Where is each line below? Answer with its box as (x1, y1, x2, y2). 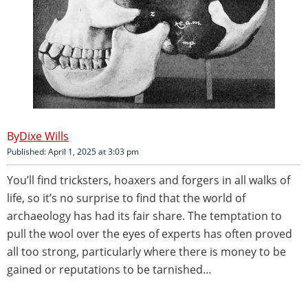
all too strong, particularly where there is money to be (7, 243, 286, 259)
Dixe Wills (19, 128, 69, 144)
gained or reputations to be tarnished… (7, 261, 212, 277)
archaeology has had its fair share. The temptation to (7, 208, 282, 223)
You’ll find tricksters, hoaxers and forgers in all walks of (7, 172, 290, 188)
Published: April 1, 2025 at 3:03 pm (7, 145, 139, 157)
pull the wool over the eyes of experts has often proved (7, 225, 292, 241)
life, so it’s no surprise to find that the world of (7, 190, 245, 206)
